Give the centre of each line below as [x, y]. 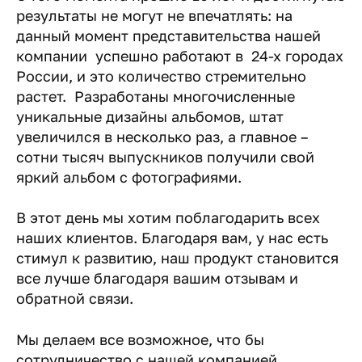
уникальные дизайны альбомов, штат [150, 117]
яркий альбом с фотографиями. [129, 177]
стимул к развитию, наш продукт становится [177, 258]
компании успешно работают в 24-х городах [180, 56]
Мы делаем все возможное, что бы [140, 339]
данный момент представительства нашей [168, 36]
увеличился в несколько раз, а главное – [162, 137]
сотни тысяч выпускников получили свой [165, 157]
